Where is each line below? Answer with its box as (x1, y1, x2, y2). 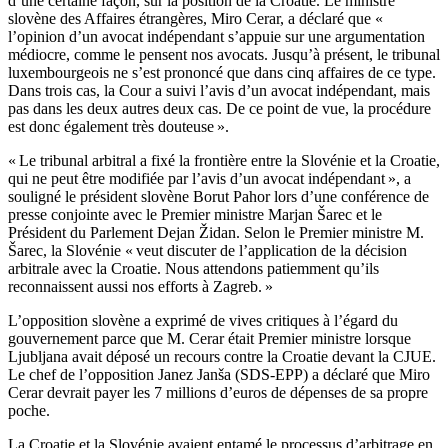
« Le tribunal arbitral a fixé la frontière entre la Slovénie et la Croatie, (8, 152, 440, 170)
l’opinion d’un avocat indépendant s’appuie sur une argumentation (8, 28, 425, 46)
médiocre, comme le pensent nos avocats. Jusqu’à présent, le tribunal (8, 46, 440, 64)
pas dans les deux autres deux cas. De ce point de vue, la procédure (8, 100, 431, 118)
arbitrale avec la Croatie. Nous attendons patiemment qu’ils (8, 260, 379, 278)
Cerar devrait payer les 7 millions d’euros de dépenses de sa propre (8, 384, 428, 402)
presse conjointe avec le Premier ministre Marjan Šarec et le (8, 206, 382, 224)
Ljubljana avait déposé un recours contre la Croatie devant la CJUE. (8, 348, 436, 366)
